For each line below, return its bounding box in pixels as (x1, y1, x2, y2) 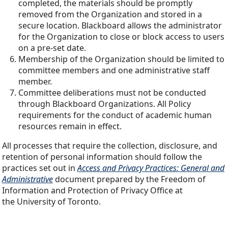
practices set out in (2, 162, 77, 174)
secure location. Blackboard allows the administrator (18, 20, 222, 32)
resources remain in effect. (18, 121, 122, 132)
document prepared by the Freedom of (53, 174, 206, 185)
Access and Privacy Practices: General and (77, 162, 224, 174)
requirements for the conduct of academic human (18, 109, 212, 121)
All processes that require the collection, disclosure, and (2, 140, 217, 152)
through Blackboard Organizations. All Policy (18, 98, 191, 110)
